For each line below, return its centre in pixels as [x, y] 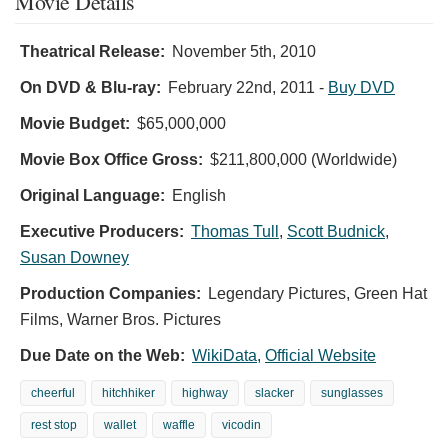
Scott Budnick [336, 231]
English [199, 195]
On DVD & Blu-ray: [90, 87]
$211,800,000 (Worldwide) [303, 159]
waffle [179, 424]
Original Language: [92, 195]
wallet [120, 424]
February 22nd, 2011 [241, 87]
